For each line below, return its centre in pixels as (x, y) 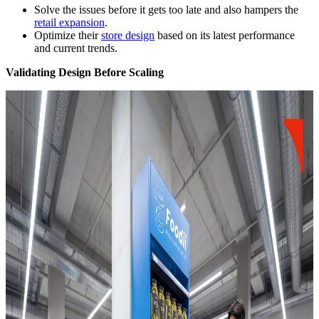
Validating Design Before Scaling (85, 72)
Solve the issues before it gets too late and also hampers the (166, 9)
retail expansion (69, 22)
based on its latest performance (225, 35)
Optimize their (68, 35)
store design (128, 35)
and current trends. (76, 48)
